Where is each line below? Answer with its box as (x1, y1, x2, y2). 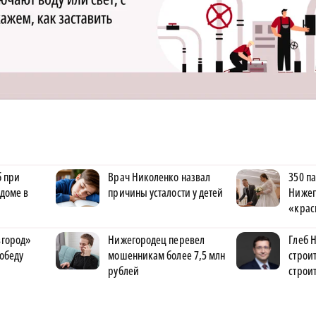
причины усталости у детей (108, 185, 224, 200)
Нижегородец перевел (108, 232, 205, 248)
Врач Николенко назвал (108, 169, 211, 185)
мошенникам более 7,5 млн (108, 248, 226, 263)
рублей (108, 263, 139, 279)
